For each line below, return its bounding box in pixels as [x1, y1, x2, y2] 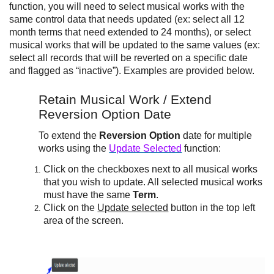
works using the [39, 143, 109, 154]
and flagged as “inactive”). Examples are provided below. [9, 65, 255, 76]
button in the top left [168, 202, 256, 213]
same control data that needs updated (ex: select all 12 [9, 14, 245, 24]
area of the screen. [43, 215, 124, 226]
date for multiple [183, 130, 253, 141]
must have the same [43, 190, 133, 200]
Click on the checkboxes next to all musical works [43, 164, 261, 174]
